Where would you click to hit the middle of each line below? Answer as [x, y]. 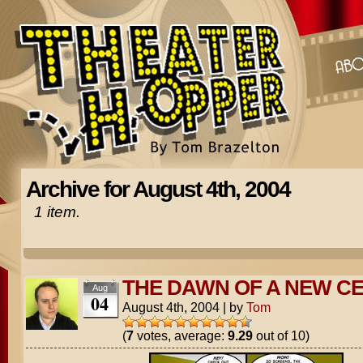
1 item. [57, 212]
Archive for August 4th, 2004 [158, 189]
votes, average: [180, 335]
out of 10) [281, 335]
